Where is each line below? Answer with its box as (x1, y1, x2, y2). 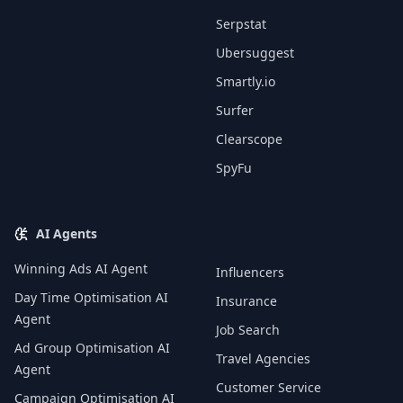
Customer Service (216, 379, 321, 396)
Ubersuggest (216, 44, 294, 61)
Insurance (216, 292, 277, 309)
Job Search (216, 321, 280, 338)
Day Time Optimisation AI (14, 289, 168, 306)
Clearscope (216, 130, 282, 148)
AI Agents (36, 225, 97, 242)
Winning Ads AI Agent (14, 260, 148, 277)
